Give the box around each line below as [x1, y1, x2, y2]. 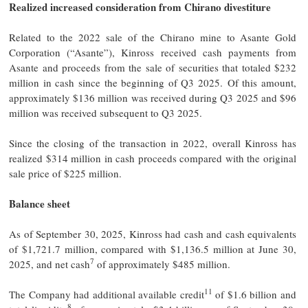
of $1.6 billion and [212, 287, 297, 301]
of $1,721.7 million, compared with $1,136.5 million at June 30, [9, 241, 296, 256]
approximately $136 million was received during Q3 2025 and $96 [9, 90, 296, 104]
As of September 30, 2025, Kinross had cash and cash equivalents [9, 226, 296, 241]
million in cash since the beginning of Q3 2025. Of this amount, [9, 75, 296, 89]
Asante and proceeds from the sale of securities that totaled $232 [9, 60, 296, 74]
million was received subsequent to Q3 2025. [9, 105, 206, 120]
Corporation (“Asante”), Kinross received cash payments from [9, 45, 296, 59]
